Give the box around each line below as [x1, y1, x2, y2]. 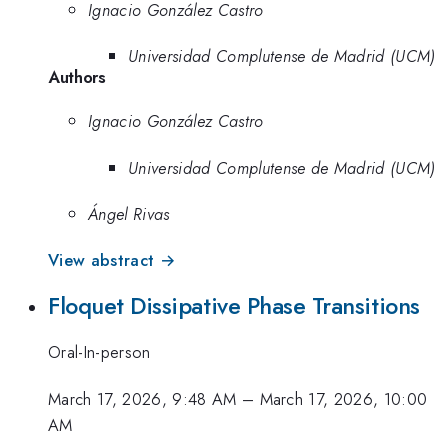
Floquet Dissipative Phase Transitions [48, 288, 420, 323]
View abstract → [48, 248, 176, 273]
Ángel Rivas [88, 202, 170, 226]
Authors [48, 65, 106, 90]
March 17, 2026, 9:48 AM [48, 386, 237, 411]
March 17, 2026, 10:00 [259, 386, 428, 411]
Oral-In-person [48, 340, 151, 365]
